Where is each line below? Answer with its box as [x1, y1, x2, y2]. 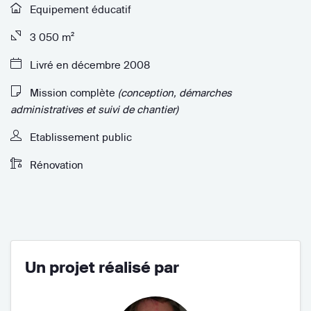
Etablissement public [27, 130, 132, 144]
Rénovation [27, 158, 83, 171]
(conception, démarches [118, 85, 232, 99]
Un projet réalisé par [25, 257, 179, 277]
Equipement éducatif [27, 2, 131, 16]
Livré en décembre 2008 [27, 58, 150, 72]
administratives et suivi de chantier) [10, 102, 178, 116]
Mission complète [27, 85, 118, 99]
